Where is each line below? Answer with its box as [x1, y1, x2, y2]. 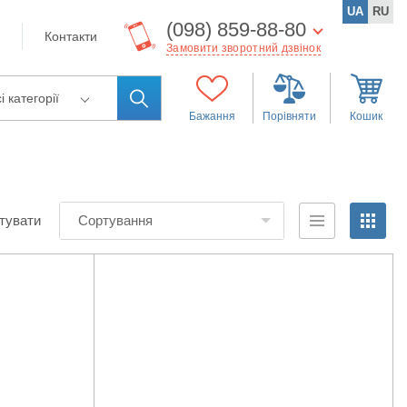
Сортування [78, 213, 153, 228]
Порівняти [262, 110, 316, 123]
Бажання [188, 110, 235, 123]
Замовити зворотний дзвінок [166, 41, 321, 55]
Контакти [45, 29, 97, 44]
